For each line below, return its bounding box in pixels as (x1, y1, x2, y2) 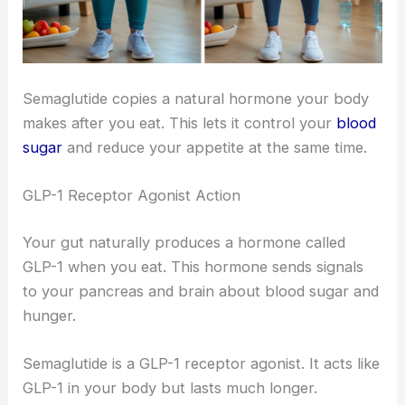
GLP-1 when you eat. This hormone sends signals (23, 257, 364, 276)
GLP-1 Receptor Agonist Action (23, 186, 241, 205)
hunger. (23, 306, 77, 325)
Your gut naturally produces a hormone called (23, 232, 346, 251)
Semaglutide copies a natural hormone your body (23, 89, 370, 108)
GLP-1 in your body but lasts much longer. (23, 379, 318, 398)
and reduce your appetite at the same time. (62, 137, 368, 156)
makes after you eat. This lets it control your (23, 113, 337, 132)
